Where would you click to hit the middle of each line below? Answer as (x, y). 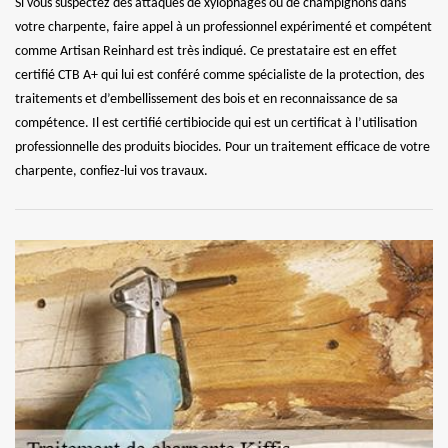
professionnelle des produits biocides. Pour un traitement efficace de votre (222, 147)
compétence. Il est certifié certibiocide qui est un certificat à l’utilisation (216, 123)
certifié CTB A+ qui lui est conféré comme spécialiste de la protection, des (219, 75)
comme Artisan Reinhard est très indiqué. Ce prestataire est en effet (206, 51)
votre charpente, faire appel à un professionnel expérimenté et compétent (223, 27)
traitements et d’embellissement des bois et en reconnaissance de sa (206, 99)
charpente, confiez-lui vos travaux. (111, 171)
